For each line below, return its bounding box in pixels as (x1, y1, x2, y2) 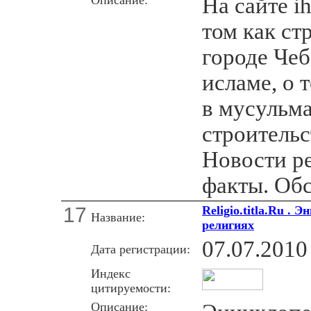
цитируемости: (91, 280, 171, 295)
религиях (202, 217, 254, 232)
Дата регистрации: (91, 242, 190, 256)
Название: (91, 210, 145, 224)
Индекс (91, 266, 131, 280)
